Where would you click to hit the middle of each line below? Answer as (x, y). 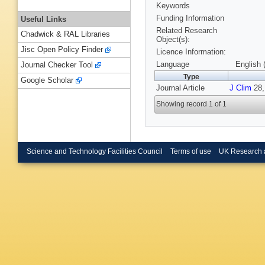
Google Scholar (47, 80)
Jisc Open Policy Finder (62, 50)
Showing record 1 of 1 (192, 104)
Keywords (173, 6)
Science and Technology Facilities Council (95, 151)
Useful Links (43, 19)
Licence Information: (191, 52)
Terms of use (190, 151)
